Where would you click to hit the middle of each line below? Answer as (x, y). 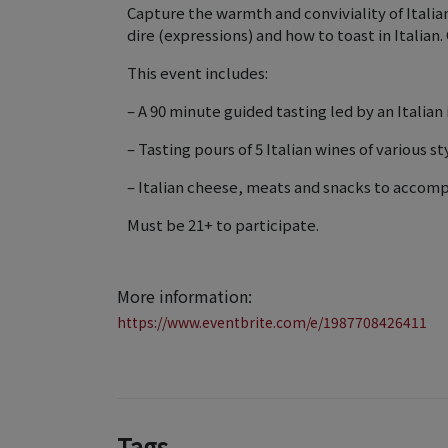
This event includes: (197, 72)
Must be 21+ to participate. (223, 224)
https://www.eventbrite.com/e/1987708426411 (272, 322)
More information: (184, 296)
